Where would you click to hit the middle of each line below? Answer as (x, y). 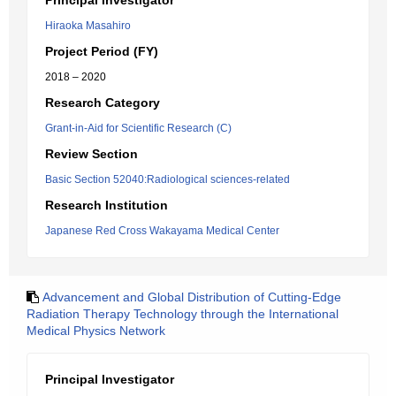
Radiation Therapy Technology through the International (183, 314)
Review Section (91, 154)
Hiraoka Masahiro (88, 26)
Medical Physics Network (96, 331)
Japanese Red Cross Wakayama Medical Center (162, 231)
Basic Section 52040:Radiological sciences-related (168, 179)
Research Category (103, 103)
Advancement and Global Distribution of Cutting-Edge (192, 297)
